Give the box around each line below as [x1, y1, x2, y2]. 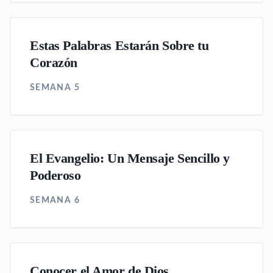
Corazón [30, 55, 77, 70]
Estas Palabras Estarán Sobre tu [30, 38, 209, 53]
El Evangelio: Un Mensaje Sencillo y [30, 151, 230, 166]
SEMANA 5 [30, 83, 80, 92]
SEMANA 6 [30, 196, 80, 205]
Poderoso [30, 168, 81, 183]
